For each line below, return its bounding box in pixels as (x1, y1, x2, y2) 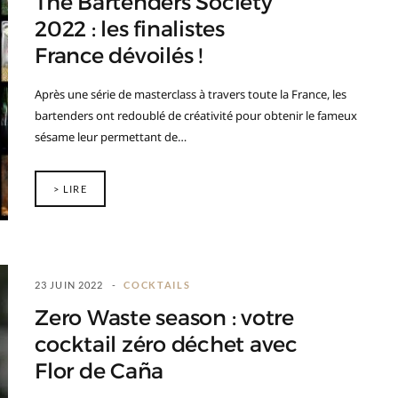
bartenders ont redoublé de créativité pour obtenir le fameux (35, 107, 357, 123)
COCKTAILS (123, 279, 191, 291)
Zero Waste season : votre (35, 305, 294, 331)
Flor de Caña (35, 358, 164, 385)
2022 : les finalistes (35, 16, 225, 43)
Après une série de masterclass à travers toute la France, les (35, 86, 346, 102)
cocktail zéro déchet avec (35, 331, 298, 358)
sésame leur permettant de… (35, 129, 187, 145)
